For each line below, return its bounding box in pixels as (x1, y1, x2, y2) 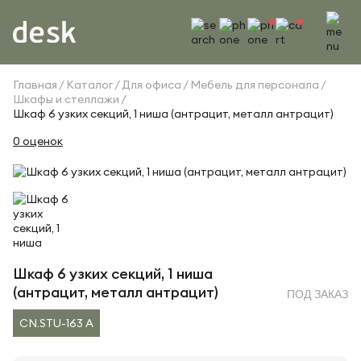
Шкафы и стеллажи (13, 92, 119, 106)
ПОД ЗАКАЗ (287, 288, 348, 301)
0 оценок (13, 134, 63, 148)
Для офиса (122, 77, 181, 92)
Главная (13, 77, 57, 92)
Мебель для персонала (190, 77, 319, 92)
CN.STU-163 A (19, 316, 93, 330)
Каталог (66, 77, 113, 92)
